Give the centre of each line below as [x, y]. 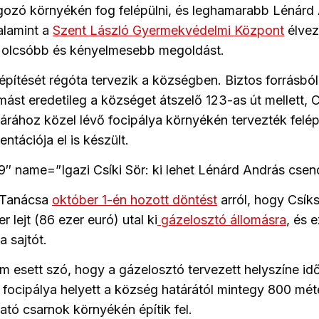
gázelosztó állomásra [222, 220]
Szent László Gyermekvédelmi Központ [168, 31]
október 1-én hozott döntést [135, 200]
